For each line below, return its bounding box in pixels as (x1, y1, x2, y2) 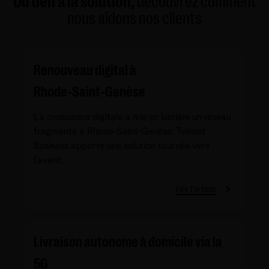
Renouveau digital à (34, 61, 136, 79)
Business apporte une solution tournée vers (34, 141, 210, 151)
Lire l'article (176, 183, 216, 195)
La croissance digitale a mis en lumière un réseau (34, 112, 231, 122)
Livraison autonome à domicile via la (34, 233, 222, 250)
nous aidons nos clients (67, 8, 202, 28)
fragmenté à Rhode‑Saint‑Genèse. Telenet (34, 126, 205, 136)
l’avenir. (34, 155, 64, 165)
